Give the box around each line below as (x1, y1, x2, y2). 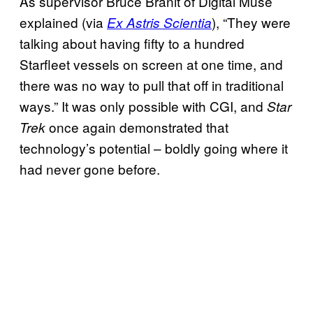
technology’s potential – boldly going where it (20, 138, 288, 158)
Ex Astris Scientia (107, 13, 212, 32)
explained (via (20, 13, 107, 32)
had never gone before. (20, 159, 160, 179)
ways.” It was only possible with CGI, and (20, 96, 267, 116)
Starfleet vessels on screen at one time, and (20, 54, 283, 74)
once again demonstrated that (45, 117, 228, 137)
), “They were (212, 13, 291, 32)
